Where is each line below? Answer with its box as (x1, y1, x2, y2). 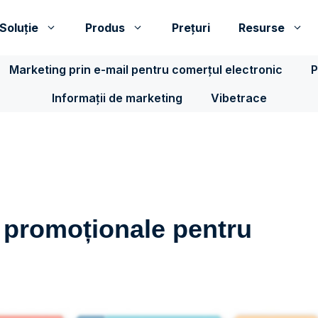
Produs (85, 21, 125, 35)
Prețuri (172, 21, 210, 35)
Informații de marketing (51, 91, 182, 105)
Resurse (238, 21, 285, 35)
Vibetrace (210, 91, 267, 105)
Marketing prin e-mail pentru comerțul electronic (9, 62, 283, 77)
